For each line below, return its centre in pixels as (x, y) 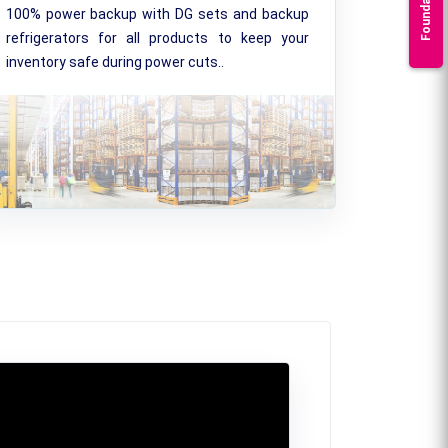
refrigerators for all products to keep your (157, 38)
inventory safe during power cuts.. (114, 62)
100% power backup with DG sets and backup (157, 14)
